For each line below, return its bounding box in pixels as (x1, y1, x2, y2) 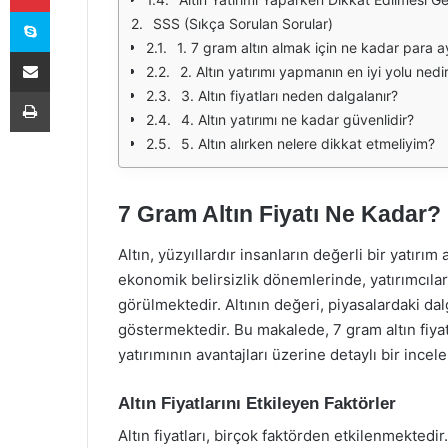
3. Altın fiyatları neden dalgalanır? (181, 87, 398, 104)
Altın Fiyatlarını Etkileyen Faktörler (118, 393, 396, 413)
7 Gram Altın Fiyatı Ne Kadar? (118, 201, 441, 227)
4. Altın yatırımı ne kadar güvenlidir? (181, 111, 414, 128)
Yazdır (49, 83, 87, 99)
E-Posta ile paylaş (49, 43, 88, 59)
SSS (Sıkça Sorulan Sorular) (153, 15, 333, 32)
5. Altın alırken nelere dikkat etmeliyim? (181, 135, 435, 152)
